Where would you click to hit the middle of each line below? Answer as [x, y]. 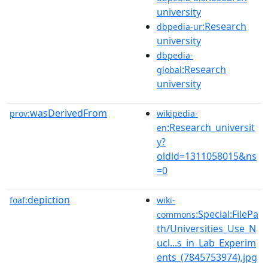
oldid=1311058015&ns [207, 156]
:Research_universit [211, 127]
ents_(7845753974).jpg [207, 257]
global [169, 69]
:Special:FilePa [227, 214]
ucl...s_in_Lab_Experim [206, 243]
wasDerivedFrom [68, 113]
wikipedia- [177, 113]
